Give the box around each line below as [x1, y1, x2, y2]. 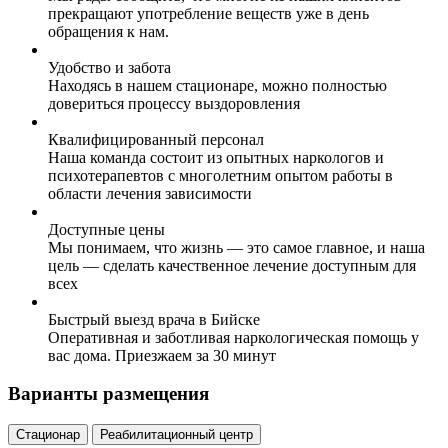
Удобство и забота [48, 58, 171, 76]
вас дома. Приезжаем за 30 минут [48, 346, 276, 364]
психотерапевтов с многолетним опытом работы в [48, 166, 393, 184]
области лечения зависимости [48, 184, 252, 202]
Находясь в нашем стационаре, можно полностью [48, 76, 387, 94]
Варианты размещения [8, 383, 209, 405]
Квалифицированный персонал [48, 130, 264, 148]
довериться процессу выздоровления [48, 94, 300, 112]
